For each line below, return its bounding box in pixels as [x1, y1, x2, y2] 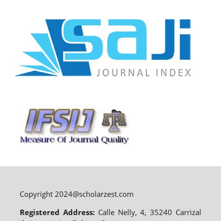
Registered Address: [19, 207, 98, 218]
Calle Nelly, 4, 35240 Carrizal [98, 207, 202, 218]
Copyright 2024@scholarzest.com [19, 189, 134, 199]
